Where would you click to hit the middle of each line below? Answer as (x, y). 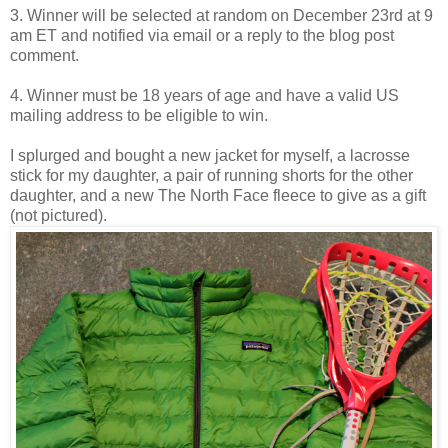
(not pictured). (58, 215)
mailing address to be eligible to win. (139, 115)
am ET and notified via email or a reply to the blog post (202, 35)
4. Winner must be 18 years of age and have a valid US (204, 95)
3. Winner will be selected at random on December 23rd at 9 (221, 15)
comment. (44, 55)
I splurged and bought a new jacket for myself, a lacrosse (210, 155)
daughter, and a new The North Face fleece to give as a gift (218, 195)
